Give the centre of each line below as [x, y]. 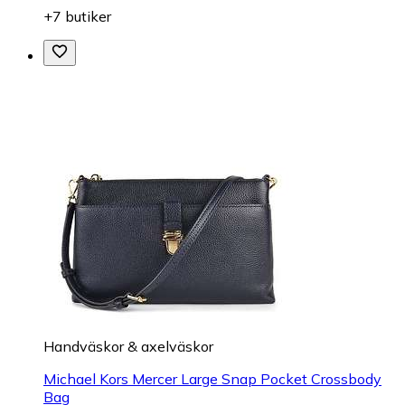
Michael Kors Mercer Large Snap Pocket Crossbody [212, 379]
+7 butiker [77, 17]
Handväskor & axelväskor [128, 347]
